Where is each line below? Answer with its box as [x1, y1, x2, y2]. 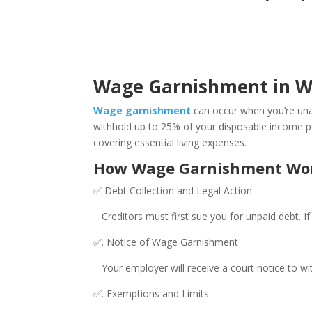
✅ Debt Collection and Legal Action [93, 184, 258, 197]
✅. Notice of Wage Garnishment [93, 235, 244, 249]
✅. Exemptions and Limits [93, 287, 215, 300]
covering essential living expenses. [93, 136, 247, 149]
